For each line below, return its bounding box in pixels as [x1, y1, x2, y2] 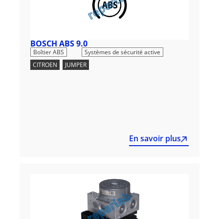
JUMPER [65, 60, 87, 69]
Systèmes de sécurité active [85, 47, 160, 56]
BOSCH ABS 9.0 [30, 38, 88, 49]
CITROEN [33, 60, 57, 69]
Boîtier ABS [33, 47, 64, 56]
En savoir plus [129, 132, 181, 144]
